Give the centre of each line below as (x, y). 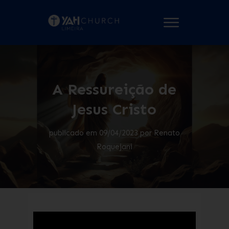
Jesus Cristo (114, 109)
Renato (167, 133)
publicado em (74, 133)
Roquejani (114, 146)
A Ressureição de (114, 89)
